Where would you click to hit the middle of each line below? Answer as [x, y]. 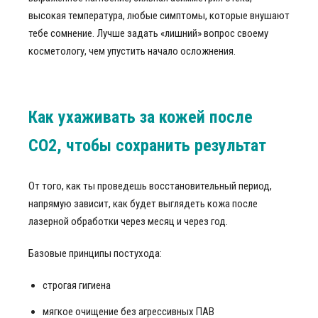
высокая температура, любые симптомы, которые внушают [159, 16]
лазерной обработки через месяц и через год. [128, 221]
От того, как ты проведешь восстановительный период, [150, 186]
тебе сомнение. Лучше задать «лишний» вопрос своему [148, 33]
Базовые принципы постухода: [95, 253]
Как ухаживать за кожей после [141, 117]
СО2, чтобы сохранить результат [147, 146]
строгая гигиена [77, 285]
